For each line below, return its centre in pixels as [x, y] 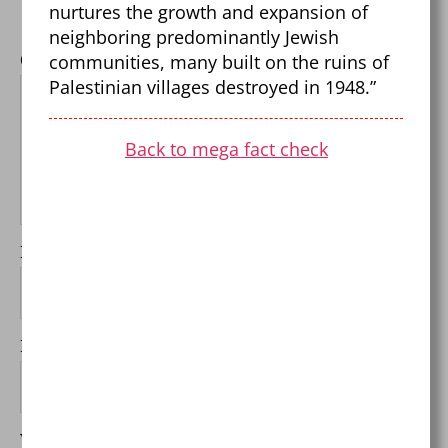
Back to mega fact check [226, 148]
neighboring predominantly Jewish [194, 36]
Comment [59, 60]
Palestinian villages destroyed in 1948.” [213, 86]
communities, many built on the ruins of [219, 61]
